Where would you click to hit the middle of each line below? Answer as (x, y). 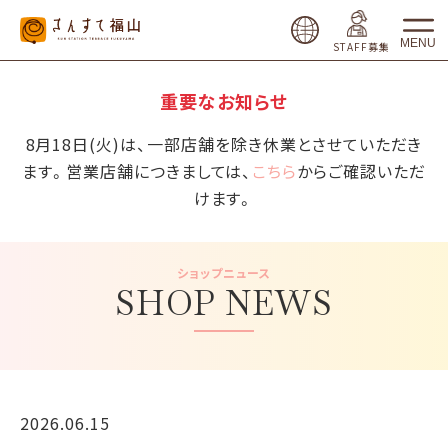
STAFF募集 (361, 46)
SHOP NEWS (224, 302)
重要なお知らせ (224, 101)
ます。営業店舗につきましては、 (137, 171)
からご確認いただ (361, 171)
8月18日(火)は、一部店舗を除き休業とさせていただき (224, 144)
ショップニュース (224, 272)
